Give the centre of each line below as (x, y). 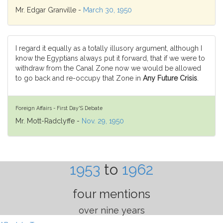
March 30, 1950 (108, 10)
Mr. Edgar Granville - (49, 10)
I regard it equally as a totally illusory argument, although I (109, 48)
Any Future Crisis (170, 78)
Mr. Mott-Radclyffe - (49, 121)
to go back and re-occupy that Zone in (79, 78)
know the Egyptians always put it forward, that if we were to (110, 58)
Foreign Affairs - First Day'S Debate (59, 108)
